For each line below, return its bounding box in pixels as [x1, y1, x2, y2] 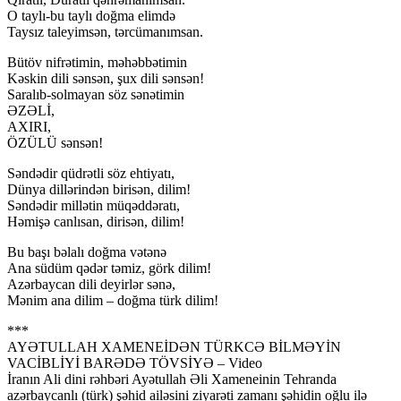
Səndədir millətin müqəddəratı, [7, 197, 180, 213]
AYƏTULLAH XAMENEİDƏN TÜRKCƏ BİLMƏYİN [7, 338, 341, 354]
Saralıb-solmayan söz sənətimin [7, 86, 184, 102]
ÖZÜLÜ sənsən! [7, 134, 103, 150]
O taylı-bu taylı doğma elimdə [7, 7, 175, 23]
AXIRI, [7, 118, 51, 134]
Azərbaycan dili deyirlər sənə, [7, 276, 175, 292]
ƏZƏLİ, [7, 102, 55, 118]
